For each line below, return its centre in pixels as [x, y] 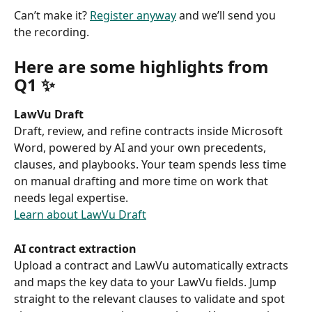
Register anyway [133, 16]
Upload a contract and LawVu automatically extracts [153, 266]
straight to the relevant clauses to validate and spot [151, 299]
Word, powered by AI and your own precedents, [141, 147]
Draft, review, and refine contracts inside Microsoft [150, 131]
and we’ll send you [227, 16]
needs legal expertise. [72, 197]
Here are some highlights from [143, 66]
